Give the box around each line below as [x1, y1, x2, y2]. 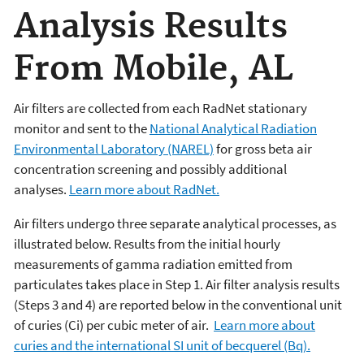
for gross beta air [214, 139, 312, 158]
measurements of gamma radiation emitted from [14, 254, 292, 273]
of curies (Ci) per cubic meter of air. [14, 315, 214, 334]
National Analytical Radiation [149, 119, 317, 137]
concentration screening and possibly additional [14, 159, 287, 178]
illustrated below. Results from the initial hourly [14, 234, 280, 253]
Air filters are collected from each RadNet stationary [14, 98, 307, 117]
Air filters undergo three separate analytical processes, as [14, 214, 336, 232]
